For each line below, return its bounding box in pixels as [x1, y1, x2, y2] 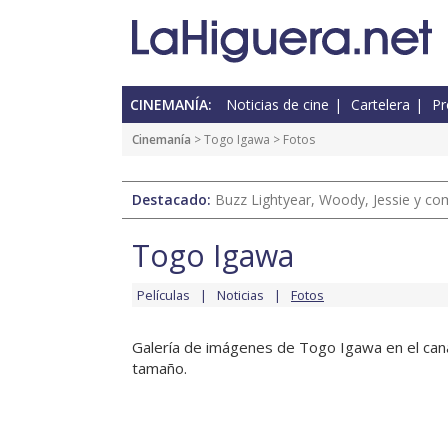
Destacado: [132, 190, 215, 210]
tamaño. [132, 358, 187, 379]
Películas [137, 286, 190, 305]
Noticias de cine [226, 95, 329, 115]
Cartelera [351, 95, 410, 115]
